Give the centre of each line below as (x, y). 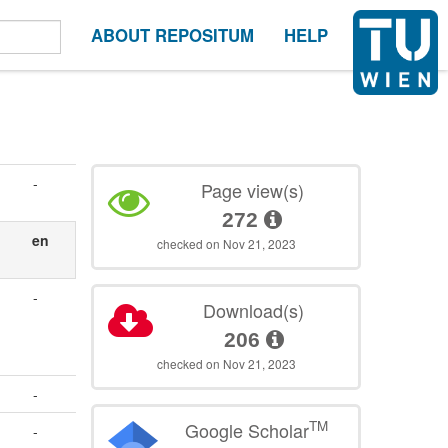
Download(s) (254, 310)
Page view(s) (252, 190)
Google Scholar (246, 430)
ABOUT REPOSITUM (172, 35)
